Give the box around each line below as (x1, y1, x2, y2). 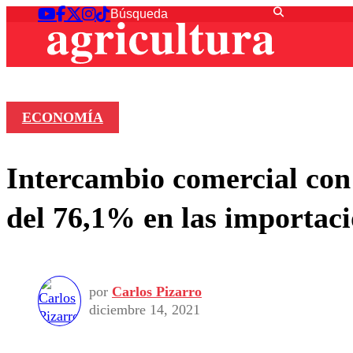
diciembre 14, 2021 (89, 302, 200, 318)
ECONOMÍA (21, 110, 103, 126)
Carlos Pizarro (112, 284, 202, 300)
